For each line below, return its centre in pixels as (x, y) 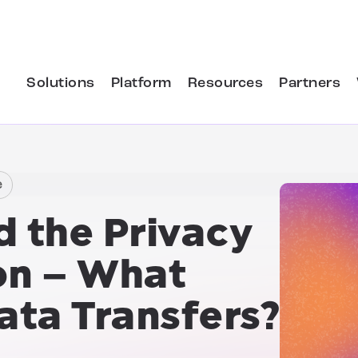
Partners (310, 83)
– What (109, 274)
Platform (141, 83)
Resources (225, 83)
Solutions (61, 83)
